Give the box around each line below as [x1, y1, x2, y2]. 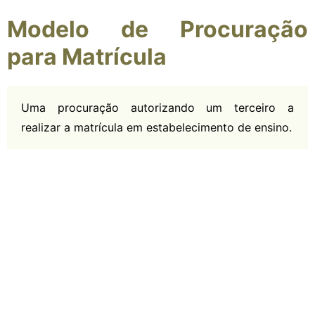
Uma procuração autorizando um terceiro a [21, 100, 294, 115]
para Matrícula [7, 43, 167, 71]
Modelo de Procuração [7, 15, 308, 44]
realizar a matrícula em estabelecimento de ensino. [21, 120, 292, 134]
